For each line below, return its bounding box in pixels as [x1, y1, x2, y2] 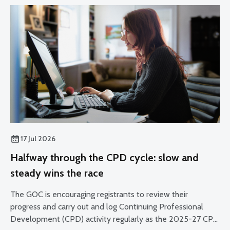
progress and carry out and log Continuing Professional [10, 201, 203, 212]
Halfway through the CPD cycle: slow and [10, 151, 199, 164]
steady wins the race [10, 166, 104, 179]
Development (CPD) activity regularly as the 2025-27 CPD [10, 214, 219, 224]
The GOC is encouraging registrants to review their [10, 189, 188, 199]
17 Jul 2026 [21, 133, 55, 143]
